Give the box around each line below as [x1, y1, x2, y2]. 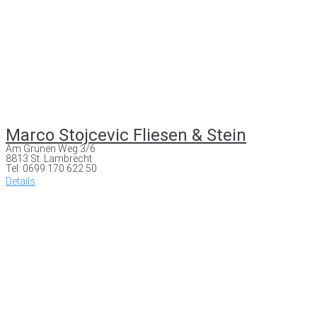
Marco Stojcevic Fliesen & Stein [6, 125, 246, 145]
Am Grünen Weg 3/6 [6, 142, 96, 154]
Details [6, 175, 35, 187]
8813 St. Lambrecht [6, 152, 92, 164]
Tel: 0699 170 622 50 [6, 162, 97, 174]
